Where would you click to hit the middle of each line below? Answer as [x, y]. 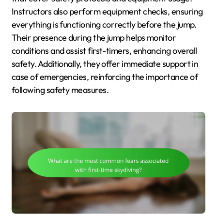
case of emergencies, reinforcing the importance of [105, 77]
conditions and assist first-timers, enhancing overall [104, 50]
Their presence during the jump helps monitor [94, 37]
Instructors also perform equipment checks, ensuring [107, 11]
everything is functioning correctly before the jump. [104, 24]
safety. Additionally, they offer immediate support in [105, 63]
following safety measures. [60, 90]
